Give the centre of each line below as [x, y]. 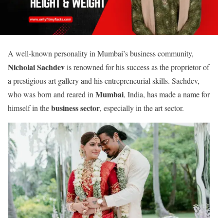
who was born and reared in [52, 94]
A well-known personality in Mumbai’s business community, [101, 54]
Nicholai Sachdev [36, 67]
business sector [75, 108]
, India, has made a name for [167, 94]
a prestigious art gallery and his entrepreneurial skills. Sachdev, [104, 81]
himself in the [29, 108]
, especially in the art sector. [142, 108]
